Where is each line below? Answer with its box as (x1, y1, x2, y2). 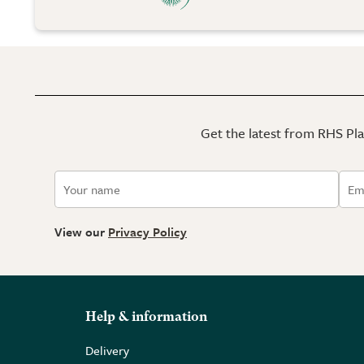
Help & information (85, 311, 207, 324)
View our (54, 223, 108, 240)
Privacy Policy (108, 223, 187, 240)
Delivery (85, 341, 129, 359)
